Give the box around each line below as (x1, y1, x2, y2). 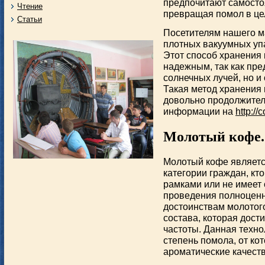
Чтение (17, 2, 43, 11)
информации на (163, 105, 235, 117)
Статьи (17, 14, 42, 24)
